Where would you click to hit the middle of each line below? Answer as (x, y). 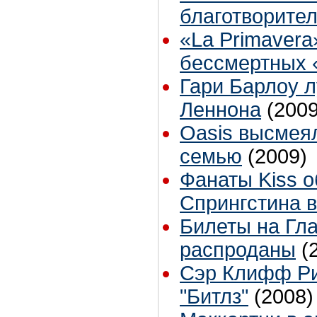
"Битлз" (214, 297)
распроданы (238, 250)
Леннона (220, 110)
